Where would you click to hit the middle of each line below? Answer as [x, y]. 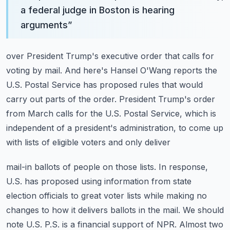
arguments [44, 25]
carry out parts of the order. [61, 99]
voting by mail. [34, 70]
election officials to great [54, 196]
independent [30, 128]
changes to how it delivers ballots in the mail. [93, 210]
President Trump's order [167, 99]
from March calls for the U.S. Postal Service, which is [111, 113]
